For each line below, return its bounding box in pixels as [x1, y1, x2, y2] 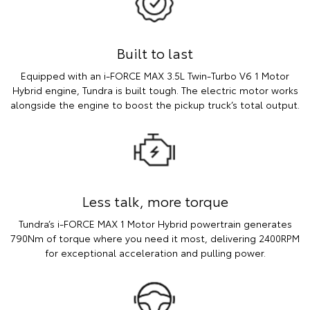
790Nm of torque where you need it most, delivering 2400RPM [10, 230, 300, 245]
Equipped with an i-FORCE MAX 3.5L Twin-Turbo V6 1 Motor [21, 68, 289, 82]
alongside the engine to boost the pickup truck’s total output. [10, 97, 300, 111]
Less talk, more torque [82, 190, 228, 210]
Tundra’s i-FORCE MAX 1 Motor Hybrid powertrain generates [18, 216, 292, 230]
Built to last [117, 42, 193, 62]
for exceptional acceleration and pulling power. [44, 245, 266, 259]
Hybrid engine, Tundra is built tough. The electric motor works [12, 82, 298, 97]
